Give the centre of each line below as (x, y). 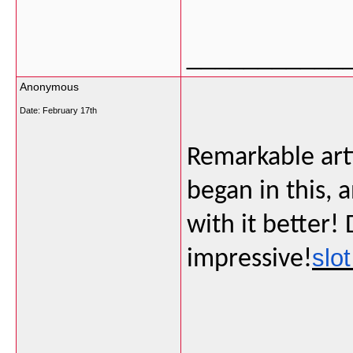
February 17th (70, 110)
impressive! (249, 260)
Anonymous (49, 87)
